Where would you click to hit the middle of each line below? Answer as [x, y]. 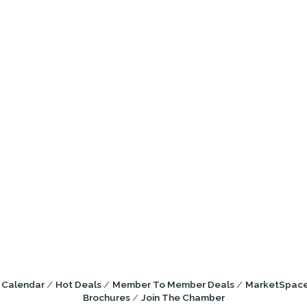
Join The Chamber [183, 297]
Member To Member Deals [173, 284]
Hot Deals [78, 284]
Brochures [106, 297]
